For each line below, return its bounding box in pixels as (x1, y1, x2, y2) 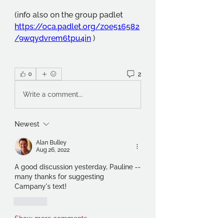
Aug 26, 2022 (36, 146, 70, 153)
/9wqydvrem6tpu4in (15, 34, 91, 43)
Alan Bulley (36, 139, 67, 146)
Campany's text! (15, 182, 67, 190)
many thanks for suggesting (15, 173, 104, 181)
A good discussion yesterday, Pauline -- (15, 163, 141, 171)
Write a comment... (23, 90, 83, 98)
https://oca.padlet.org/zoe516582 (15, 22, 140, 31)
